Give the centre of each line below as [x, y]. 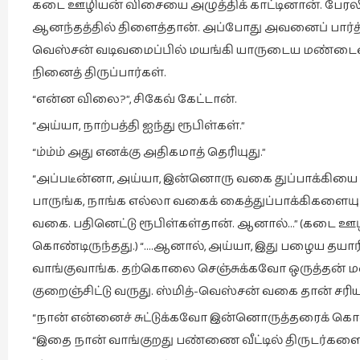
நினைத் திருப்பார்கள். [99, 73]
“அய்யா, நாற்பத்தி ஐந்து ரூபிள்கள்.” [139, 126]
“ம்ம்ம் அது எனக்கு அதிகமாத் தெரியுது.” [149, 152]
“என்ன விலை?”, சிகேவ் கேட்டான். [135, 99]
